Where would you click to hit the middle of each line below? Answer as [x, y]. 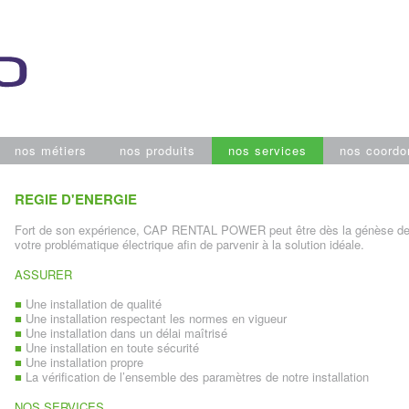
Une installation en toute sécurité [110, 347]
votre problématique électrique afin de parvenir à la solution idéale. [189, 244]
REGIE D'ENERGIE [76, 199]
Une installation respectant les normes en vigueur [154, 318]
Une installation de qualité [92, 304]
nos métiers [51, 150]
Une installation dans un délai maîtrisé [125, 333]
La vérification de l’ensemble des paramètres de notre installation [195, 377]
